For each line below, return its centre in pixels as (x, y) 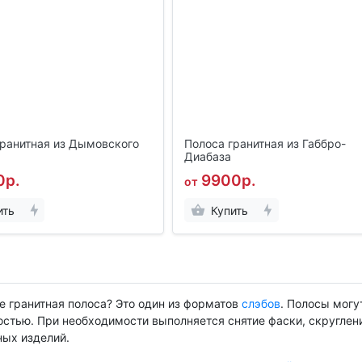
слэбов (261, 303)
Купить (230, 210)
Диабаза (208, 157)
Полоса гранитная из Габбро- (265, 144)
